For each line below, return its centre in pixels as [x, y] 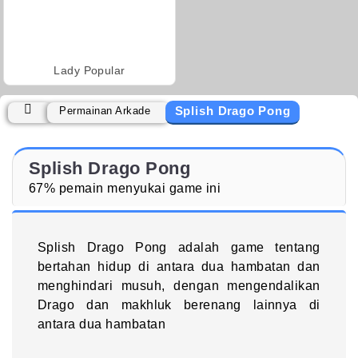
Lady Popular [89, 70]
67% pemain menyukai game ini [125, 188]
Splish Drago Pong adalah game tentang [179, 247]
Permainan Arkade [105, 110]
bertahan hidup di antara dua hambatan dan [179, 266]
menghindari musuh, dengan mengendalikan [179, 285]
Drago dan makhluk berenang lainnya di [179, 304]
